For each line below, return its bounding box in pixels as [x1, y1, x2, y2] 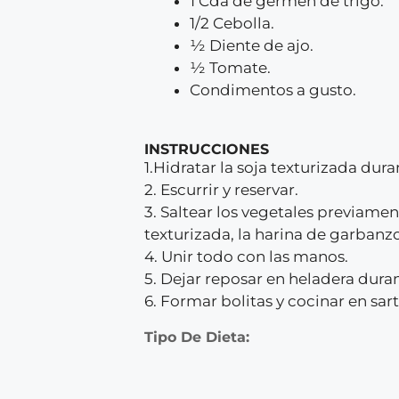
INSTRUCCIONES [144, 140, 269, 158]
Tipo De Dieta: [144, 328, 249, 346]
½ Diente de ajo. [190, 37, 313, 54]
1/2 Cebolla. [190, 14, 274, 32]
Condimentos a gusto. [190, 81, 356, 99]
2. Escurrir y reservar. [144, 180, 298, 199]
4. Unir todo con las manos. [144, 247, 348, 265]
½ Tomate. [190, 59, 271, 77]
